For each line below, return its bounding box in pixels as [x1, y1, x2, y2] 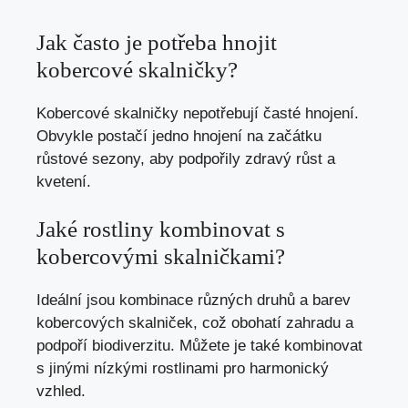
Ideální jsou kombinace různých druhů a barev [36, 291, 351, 310]
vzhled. [36, 382, 86, 401]
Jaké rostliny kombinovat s [36, 217, 285, 242]
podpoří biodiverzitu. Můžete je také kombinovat [36, 337, 362, 355]
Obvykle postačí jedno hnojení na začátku [36, 127, 321, 145]
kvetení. [36, 172, 91, 190]
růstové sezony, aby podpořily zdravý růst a [36, 149, 335, 168]
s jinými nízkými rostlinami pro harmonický [36, 360, 329, 378]
